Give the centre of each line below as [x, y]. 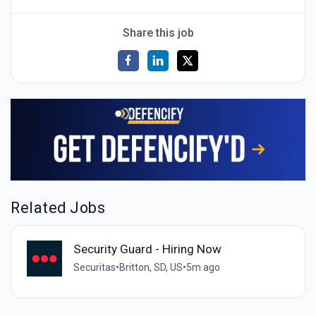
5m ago [203, 268]
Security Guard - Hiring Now [147, 249]
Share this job [158, 32]
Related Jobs [58, 207]
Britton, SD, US [151, 268]
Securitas [94, 268]
